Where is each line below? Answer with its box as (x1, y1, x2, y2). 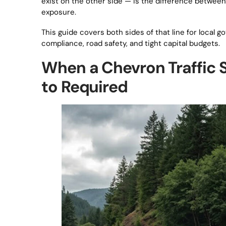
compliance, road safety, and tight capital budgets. (41, 38, 220, 48)
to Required (41, 76, 128, 97)
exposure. (41, 7, 76, 17)
